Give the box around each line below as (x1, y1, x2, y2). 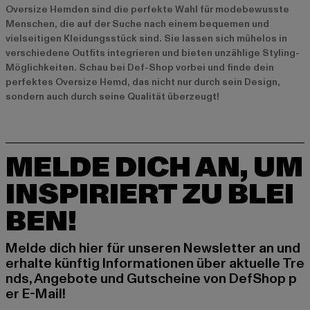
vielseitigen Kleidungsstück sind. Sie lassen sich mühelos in (6, 31, 287, 45)
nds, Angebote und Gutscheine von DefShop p (6, 269, 297, 289)
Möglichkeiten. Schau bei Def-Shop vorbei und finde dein (6, 60, 274, 74)
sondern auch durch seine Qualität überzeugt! (6, 89, 219, 103)
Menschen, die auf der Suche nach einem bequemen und (6, 17, 269, 30)
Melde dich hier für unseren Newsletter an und (6, 239, 300, 258)
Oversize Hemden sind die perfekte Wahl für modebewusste (6, 2, 289, 16)
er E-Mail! (6, 284, 66, 304)
